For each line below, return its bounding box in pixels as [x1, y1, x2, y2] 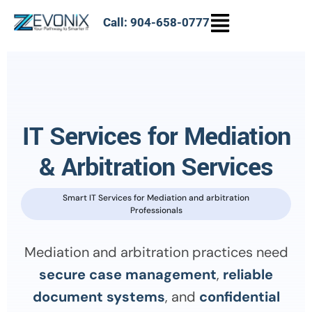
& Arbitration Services [39, 149, 273, 186]
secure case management [39, 265, 217, 284]
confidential [198, 288, 280, 306]
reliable [223, 265, 273, 284]
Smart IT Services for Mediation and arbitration [63, 192, 249, 204]
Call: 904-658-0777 [103, 15, 210, 29]
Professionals [130, 205, 182, 217]
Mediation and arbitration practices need [24, 243, 288, 262]
